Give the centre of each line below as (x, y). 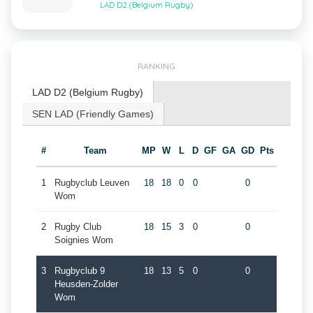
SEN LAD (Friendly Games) (93, 114)
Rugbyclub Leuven (92, 183)
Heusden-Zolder (86, 284)
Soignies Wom (83, 240)
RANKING (156, 66)
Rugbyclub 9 (79, 271)
